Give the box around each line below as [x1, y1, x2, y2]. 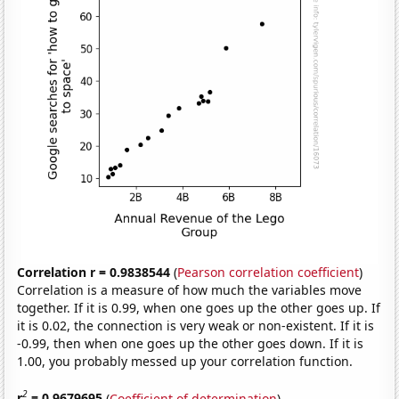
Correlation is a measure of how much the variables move [17, 281, 362, 298]
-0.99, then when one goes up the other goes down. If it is [17, 334, 364, 352]
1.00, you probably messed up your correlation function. [17, 352, 354, 370]
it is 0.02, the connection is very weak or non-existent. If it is [17, 316, 375, 334]
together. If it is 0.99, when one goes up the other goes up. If [17, 298, 381, 316]
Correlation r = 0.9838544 [17, 263, 171, 281]
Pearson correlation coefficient [177, 263, 360, 281]
